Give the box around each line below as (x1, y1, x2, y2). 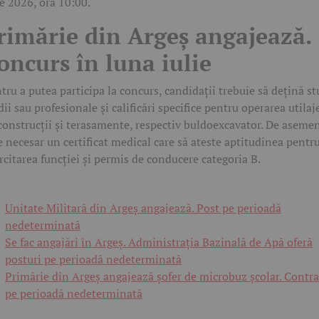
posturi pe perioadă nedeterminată (5, 251, 182, 268)
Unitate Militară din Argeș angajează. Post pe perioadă (5, 200, 281, 216)
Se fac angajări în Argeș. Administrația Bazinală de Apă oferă (5, 234, 313, 251)
